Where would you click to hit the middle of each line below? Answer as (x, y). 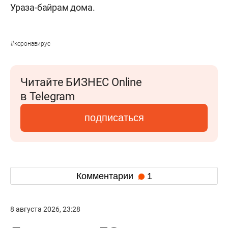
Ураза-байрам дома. (53, 7)
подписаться (114, 118)
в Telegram (48, 96)
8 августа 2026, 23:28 (45, 209)
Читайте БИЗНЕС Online (81, 82)
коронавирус (32, 44)
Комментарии (106, 176)
